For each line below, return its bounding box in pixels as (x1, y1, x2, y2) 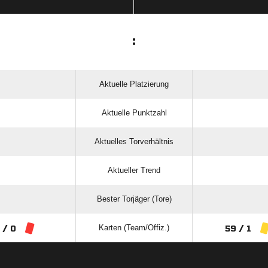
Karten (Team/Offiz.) (99, 223, 169, 232)
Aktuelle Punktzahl (101, 108, 167, 117)
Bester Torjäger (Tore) (96, 194, 172, 203)
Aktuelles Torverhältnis (95, 137, 173, 146)
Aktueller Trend (108, 166, 160, 175)
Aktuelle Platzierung (99, 80, 169, 89)
